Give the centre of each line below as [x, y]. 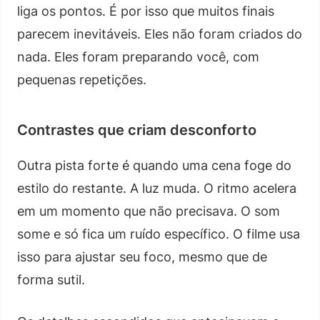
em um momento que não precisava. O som [149, 211]
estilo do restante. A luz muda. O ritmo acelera [157, 188]
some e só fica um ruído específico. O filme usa [159, 234]
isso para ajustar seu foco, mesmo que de [142, 256]
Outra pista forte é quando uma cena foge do [154, 165]
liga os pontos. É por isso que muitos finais [146, 11]
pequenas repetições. [82, 79]
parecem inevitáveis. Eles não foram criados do [160, 34]
